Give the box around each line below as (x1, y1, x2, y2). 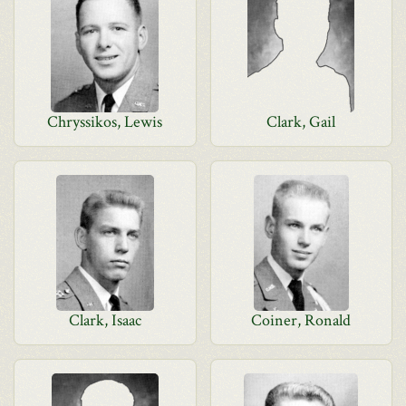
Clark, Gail (266, 111, 336, 132)
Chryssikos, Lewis (47, 111, 163, 132)
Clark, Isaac (68, 310, 141, 331)
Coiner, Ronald (251, 310, 352, 331)
